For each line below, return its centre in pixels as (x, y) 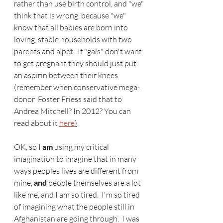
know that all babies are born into (72, 28)
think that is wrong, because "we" (71, 16)
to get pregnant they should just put (76, 63)
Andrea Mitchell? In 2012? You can (73, 111)
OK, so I (28, 147)
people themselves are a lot (95, 183)
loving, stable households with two (74, 40)
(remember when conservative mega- (77, 87)
